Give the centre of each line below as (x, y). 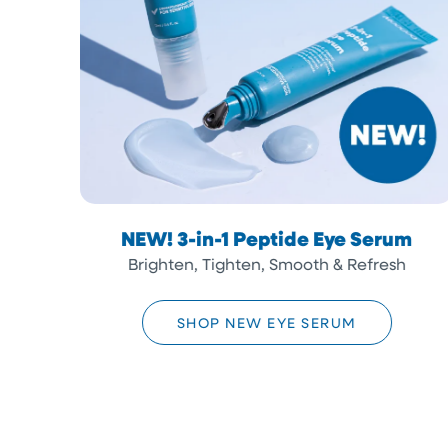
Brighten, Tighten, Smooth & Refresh (266, 264)
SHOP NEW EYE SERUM (266, 323)
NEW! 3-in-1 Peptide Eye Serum (267, 238)
